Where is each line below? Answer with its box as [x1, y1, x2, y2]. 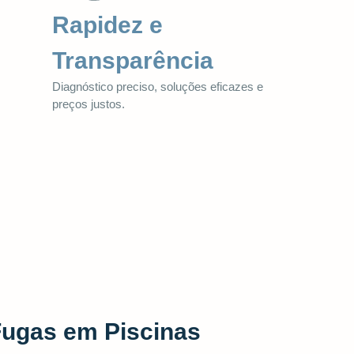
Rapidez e [52, 11, 163, 38]
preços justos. [52, 96, 125, 111]
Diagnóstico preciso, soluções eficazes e [52, 79, 263, 93]
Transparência [52, 47, 213, 73]
